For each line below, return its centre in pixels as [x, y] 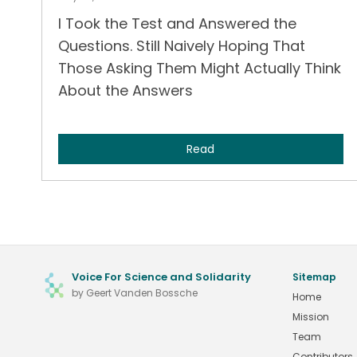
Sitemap [314, 277]
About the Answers [126, 90]
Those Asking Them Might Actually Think [200, 68]
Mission [311, 316]
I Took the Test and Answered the [177, 23]
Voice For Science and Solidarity [161, 277]
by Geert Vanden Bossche [135, 292]
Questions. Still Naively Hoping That [182, 45]
